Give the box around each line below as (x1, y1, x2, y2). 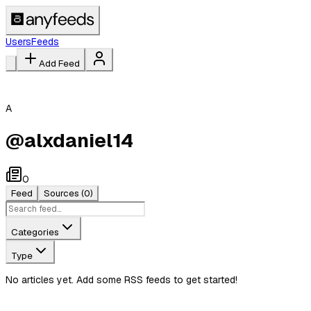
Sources (44, 187, 79, 199)
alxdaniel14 (24, 127, 133, 153)
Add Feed (39, 58, 80, 69)
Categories (11, 226, 59, 238)
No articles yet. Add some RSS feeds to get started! (6, 273, 237, 286)
